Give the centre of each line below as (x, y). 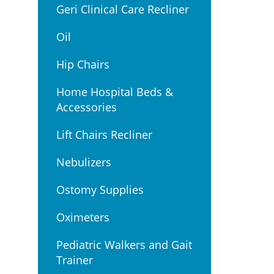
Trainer (75, 260)
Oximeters (83, 217)
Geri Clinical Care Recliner (123, 9)
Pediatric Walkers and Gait (124, 245)
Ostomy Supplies (100, 190)
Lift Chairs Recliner (104, 135)
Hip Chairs (83, 64)
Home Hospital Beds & (115, 92)
